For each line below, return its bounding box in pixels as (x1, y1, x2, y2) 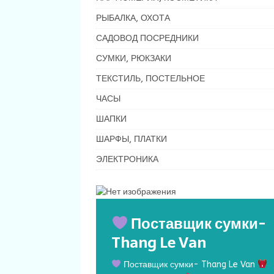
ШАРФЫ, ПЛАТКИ (96, 134, 167, 144)
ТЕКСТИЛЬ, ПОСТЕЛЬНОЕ (96, 73, 205, 84)
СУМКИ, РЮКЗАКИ (96, 53, 171, 64)
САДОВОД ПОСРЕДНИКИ (96, 33, 199, 43)
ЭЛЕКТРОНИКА (96, 154, 158, 165)
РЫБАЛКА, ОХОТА (96, 13, 170, 23)
